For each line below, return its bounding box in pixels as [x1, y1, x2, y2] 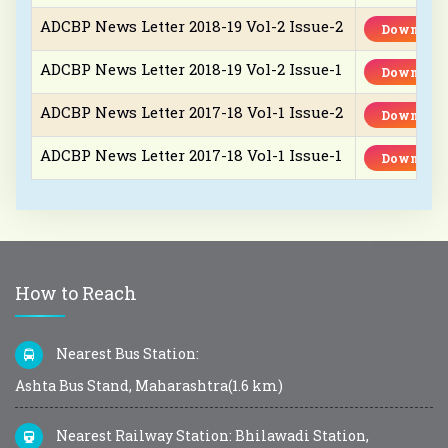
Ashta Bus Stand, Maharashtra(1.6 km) [15, 375, 283, 395]
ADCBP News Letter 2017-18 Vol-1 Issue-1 [40, 144, 342, 165]
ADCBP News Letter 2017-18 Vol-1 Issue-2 [40, 101, 343, 122]
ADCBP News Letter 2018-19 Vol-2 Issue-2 [40, 15, 343, 36]
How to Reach [15, 280, 137, 305]
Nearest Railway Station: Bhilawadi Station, [53, 425, 369, 445]
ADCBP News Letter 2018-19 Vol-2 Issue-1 [40, 58, 342, 79]
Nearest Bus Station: [53, 343, 199, 363]
